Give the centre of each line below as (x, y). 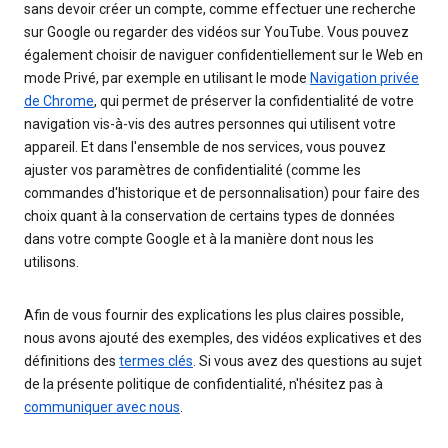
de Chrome (59, 100)
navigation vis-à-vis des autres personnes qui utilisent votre (210, 123)
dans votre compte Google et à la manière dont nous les (199, 238)
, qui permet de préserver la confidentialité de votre (254, 100)
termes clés (156, 360)
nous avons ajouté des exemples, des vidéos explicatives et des (223, 337)
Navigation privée (364, 77)
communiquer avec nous (102, 406)
